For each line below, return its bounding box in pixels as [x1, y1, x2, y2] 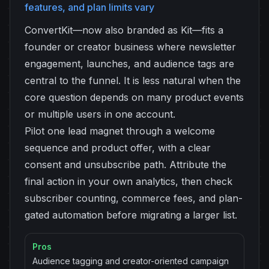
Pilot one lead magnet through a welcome [25, 125, 215, 137]
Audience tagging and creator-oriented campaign [32, 256, 229, 266]
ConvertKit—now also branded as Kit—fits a [25, 24, 223, 36]
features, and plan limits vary [25, 1, 154, 13]
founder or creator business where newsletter [25, 41, 236, 53]
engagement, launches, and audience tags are [25, 58, 234, 70]
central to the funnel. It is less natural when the [25, 74, 241, 86]
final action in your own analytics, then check [25, 175, 232, 187]
